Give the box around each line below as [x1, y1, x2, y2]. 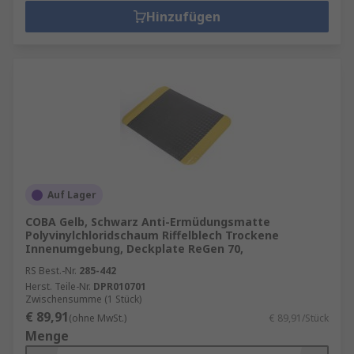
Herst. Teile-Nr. [25, 280, 91, 293]
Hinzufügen [146, 8, 220, 25]
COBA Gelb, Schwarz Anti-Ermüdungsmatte [25, 214, 270, 229]
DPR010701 [93, 280, 146, 293]
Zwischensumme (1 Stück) [25, 292, 141, 306]
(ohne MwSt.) [69, 311, 126, 325]
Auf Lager [47, 188, 96, 201]
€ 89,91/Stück [269, 311, 329, 325]
